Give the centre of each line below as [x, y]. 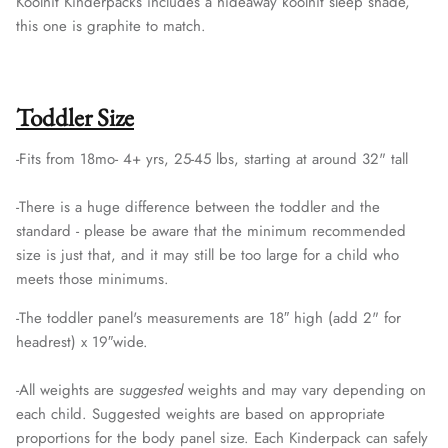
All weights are [69, 390]
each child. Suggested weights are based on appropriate [200, 414]
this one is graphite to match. [113, 26]
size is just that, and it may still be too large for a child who [207, 255]
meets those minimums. [92, 279]
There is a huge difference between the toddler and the [199, 207]
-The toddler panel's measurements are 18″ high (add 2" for [208, 318]
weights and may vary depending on [304, 390]
